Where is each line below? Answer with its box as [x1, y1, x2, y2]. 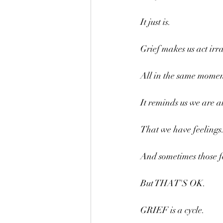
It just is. [140, 16, 171, 27]
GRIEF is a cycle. [140, 205, 205, 216]
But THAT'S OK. [140, 178, 206, 189]
